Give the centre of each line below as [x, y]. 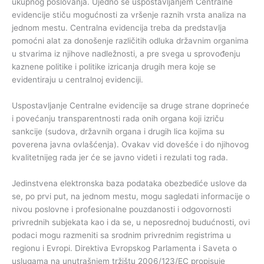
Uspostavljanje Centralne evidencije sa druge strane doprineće [131, 106]
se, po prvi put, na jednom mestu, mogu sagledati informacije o [131, 197]
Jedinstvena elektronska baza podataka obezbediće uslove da [129, 184]
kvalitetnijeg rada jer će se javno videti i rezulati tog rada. [120, 158]
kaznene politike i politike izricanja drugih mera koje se [114, 67]
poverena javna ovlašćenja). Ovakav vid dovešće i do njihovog [130, 145]
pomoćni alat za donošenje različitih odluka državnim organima [130, 41]
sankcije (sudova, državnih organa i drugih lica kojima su [118, 132]
